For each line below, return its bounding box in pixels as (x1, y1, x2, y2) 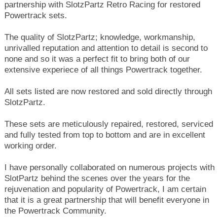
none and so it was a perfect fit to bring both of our (4, 54, 190, 64)
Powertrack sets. (4, 11, 67, 20)
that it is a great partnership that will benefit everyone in (4, 195, 209, 205)
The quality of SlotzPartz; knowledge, (4, 33, 144, 42)
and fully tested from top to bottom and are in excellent (4, 130, 205, 140)
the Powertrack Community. (4, 206, 107, 216)
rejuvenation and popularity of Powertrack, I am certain (4, 184, 206, 194)
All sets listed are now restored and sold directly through (4, 87, 212, 96)
